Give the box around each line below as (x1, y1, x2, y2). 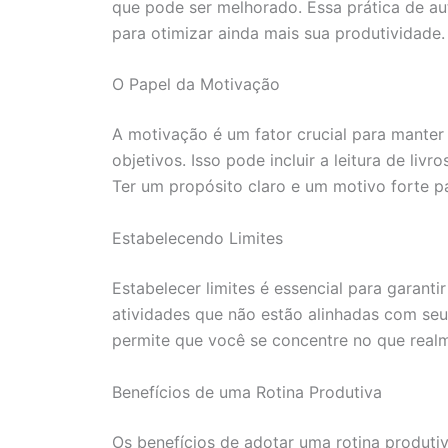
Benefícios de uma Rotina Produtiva (112, 381, 382, 402)
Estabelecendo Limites (112, 228, 283, 249)
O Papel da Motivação (112, 74, 280, 95)
